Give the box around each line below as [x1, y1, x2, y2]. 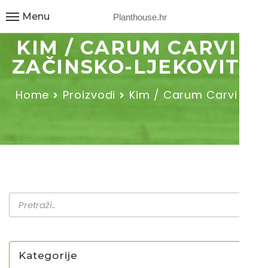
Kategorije [19, 249, 78, 261]
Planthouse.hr [113, 11, 167, 22]
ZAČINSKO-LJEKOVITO [11, 55, 257, 78]
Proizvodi [63, 87, 116, 102]
